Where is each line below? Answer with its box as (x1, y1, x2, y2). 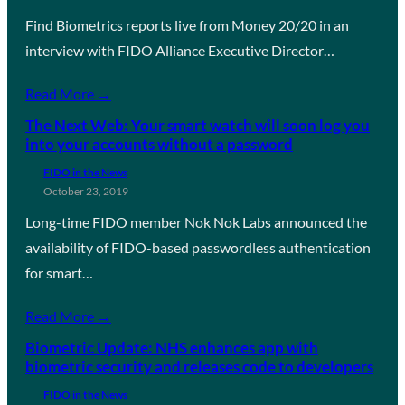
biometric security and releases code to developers (25, 356, 373, 376)
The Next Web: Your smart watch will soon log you (25, 115, 370, 135)
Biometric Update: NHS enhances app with (25, 337, 318, 357)
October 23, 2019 (43, 184, 128, 198)
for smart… (25, 263, 93, 281)
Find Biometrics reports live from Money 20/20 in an (25, 15, 349, 33)
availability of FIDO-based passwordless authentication (25, 238, 371, 256)
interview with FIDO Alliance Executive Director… (25, 41, 334, 59)
